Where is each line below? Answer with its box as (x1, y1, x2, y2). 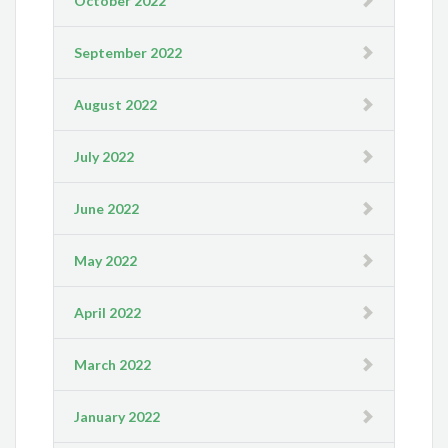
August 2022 (74, 96, 158, 114)
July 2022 (74, 148, 135, 166)
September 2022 (74, 44, 183, 62)
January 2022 (74, 408, 161, 426)
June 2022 (74, 200, 140, 218)
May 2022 (74, 252, 138, 270)
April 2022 (74, 304, 142, 322)
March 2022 (74, 356, 152, 374)
